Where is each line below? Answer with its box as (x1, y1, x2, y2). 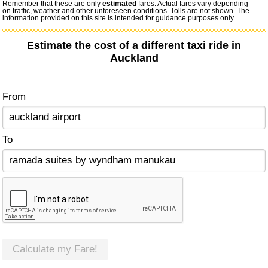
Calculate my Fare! (13, 243, 98, 255)
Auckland (109, 52, 159, 65)
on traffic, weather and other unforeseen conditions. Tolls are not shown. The (2, 7, 250, 15)
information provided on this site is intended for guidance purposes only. (2, 14, 236, 22)
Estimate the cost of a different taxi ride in (27, 39, 241, 52)
